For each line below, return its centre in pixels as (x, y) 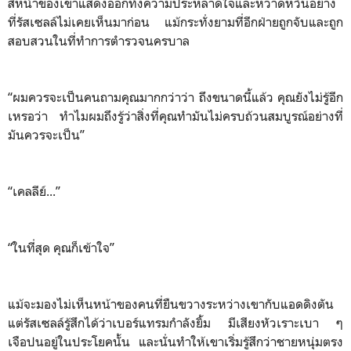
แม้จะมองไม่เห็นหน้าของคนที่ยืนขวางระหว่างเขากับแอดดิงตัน (171, 304)
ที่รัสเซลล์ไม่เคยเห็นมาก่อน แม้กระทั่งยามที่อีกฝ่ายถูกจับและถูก (175, 22)
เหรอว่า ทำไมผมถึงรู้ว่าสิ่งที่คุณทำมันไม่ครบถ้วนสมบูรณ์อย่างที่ (175, 116)
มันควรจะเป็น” (48, 134)
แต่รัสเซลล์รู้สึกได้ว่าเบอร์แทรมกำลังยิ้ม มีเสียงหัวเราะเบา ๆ (175, 322)
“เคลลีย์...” (36, 191)
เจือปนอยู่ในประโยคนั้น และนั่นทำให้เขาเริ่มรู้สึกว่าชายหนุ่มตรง (175, 341)
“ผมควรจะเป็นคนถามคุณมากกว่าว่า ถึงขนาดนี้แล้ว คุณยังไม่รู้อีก (175, 97)
